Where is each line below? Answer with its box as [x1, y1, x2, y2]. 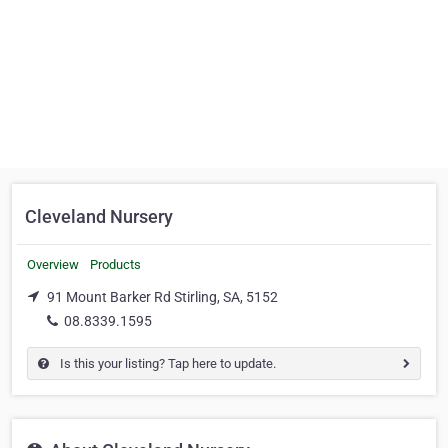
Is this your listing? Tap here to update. [57, 355, 276, 371]
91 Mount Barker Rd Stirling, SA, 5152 [47, 289, 278, 305]
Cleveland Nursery [25, 206, 173, 227]
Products [90, 257, 141, 272]
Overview [27, 257, 79, 272]
